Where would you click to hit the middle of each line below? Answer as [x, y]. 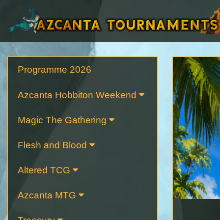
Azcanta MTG [47, 195]
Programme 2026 [55, 69]
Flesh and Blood [52, 145]
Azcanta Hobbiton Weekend [77, 95]
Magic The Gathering [62, 120]
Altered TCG [44, 170]
